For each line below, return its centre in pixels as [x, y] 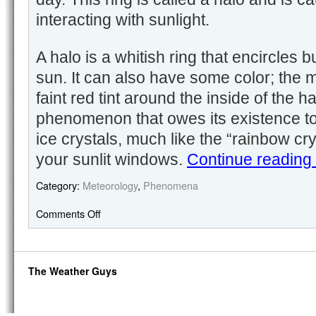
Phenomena [171, 185]
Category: [58, 185]
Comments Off [68, 213]
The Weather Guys [73, 271]
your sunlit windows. [111, 159]
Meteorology [110, 185]
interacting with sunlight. [123, 20]
